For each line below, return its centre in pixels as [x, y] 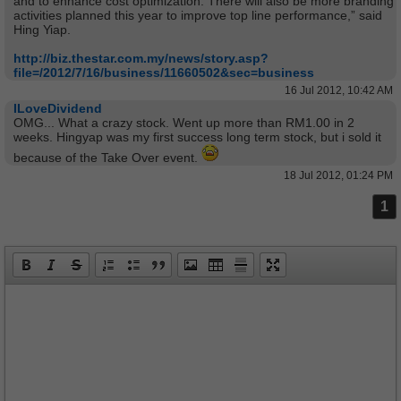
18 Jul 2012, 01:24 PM [338, 175]
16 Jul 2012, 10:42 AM [339, 90]
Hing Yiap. [42, 30]
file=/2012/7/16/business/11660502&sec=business [164, 73]
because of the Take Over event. [107, 158]
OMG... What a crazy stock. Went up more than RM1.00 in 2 [184, 123]
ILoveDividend [58, 108]
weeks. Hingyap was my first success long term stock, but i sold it [197, 137]
